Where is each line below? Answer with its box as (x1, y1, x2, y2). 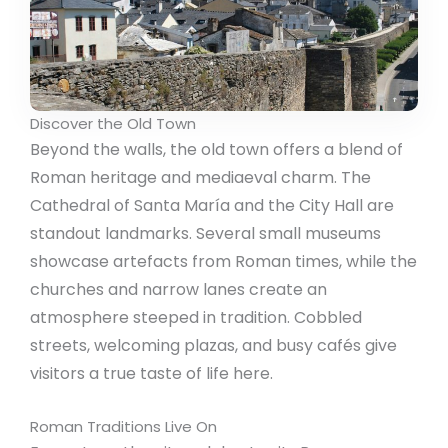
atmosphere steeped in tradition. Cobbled (30, 306, 362, 330)
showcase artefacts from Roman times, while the (30, 250, 417, 274)
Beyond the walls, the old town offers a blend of (30, 138, 403, 162)
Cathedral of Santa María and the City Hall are (30, 194, 394, 218)
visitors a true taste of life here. (30, 362, 273, 386)
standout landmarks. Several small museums (30, 222, 381, 246)
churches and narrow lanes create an (30, 278, 327, 302)
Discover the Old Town (30, 113, 196, 135)
